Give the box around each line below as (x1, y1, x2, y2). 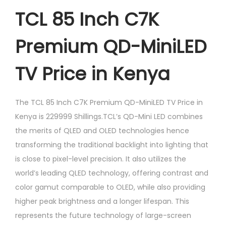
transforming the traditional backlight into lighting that (15, 139, 208, 150)
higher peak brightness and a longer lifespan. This (15, 196, 189, 206)
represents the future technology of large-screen (15, 210, 191, 220)
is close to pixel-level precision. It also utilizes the (15, 153, 186, 164)
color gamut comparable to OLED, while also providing (15, 182, 205, 192)
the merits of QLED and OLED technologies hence (15, 125, 189, 136)
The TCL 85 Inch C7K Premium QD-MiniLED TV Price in (15, 97, 203, 107)
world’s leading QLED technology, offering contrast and (15, 167, 208, 178)
